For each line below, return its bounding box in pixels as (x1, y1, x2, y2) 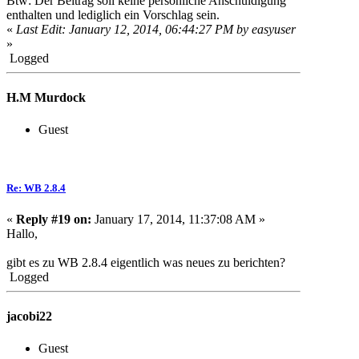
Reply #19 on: (16, 212, 91, 227)
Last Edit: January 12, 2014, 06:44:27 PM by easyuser (16, 22, 296, 37)
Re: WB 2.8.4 (6, 181, 66, 194)
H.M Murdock (6, 91, 86, 105)
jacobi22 (6, 309, 52, 324)
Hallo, (6, 227, 38, 241)
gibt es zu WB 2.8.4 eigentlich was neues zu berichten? (6, 256, 285, 270)
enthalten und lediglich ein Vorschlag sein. (6, 8, 220, 22)
